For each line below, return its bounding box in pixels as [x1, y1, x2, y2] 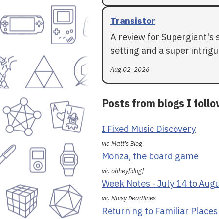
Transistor [110, 14, 155, 26]
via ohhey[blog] [102, 167, 144, 175]
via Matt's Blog [102, 139, 142, 148]
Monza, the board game [102, 150, 198, 162]
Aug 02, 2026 [110, 65, 150, 74]
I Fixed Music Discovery [102, 123, 196, 135]
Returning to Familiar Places [102, 205, 218, 217]
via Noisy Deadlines [102, 194, 156, 203]
